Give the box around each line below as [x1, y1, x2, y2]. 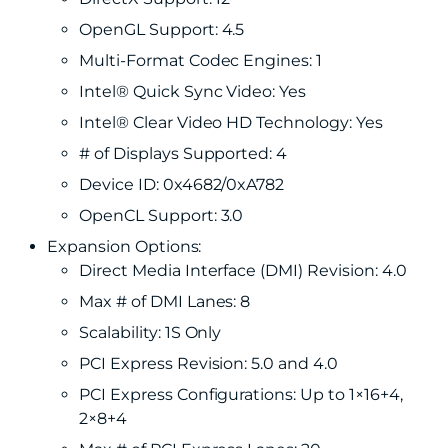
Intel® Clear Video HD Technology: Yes [79, 113, 383, 132]
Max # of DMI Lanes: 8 [79, 292, 251, 311]
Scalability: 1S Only [79, 323, 222, 342]
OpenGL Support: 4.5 [79, 20, 245, 39]
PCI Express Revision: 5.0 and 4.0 [79, 354, 339, 373]
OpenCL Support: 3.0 [79, 206, 244, 225]
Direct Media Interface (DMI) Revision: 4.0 [79, 261, 407, 280]
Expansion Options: [47, 237, 202, 256]
